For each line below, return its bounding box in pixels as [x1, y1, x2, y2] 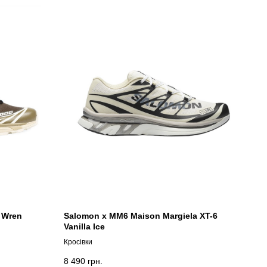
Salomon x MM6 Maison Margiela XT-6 [64, 211, 218, 221]
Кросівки [64, 238, 92, 247]
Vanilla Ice [64, 222, 105, 232]
